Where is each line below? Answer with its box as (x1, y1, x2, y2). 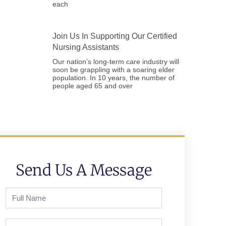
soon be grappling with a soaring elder (52, 66, 175, 74)
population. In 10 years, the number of (52, 74, 175, 82)
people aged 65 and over (52, 82, 133, 90)
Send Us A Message (16, 160, 152, 180)
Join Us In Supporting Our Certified (52, 32, 177, 40)
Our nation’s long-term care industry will (52, 58, 179, 66)
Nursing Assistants (52, 43, 119, 51)
